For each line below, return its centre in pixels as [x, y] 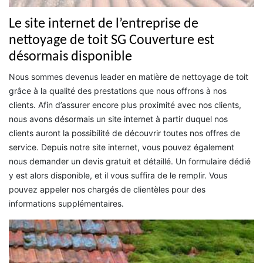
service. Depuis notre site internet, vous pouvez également [122, 147]
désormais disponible [70, 57]
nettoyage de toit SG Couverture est [112, 41]
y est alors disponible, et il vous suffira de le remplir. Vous [118, 176]
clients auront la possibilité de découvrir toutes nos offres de [124, 133]
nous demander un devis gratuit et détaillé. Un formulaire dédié [130, 161]
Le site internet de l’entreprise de [104, 24]
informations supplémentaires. [66, 204]
